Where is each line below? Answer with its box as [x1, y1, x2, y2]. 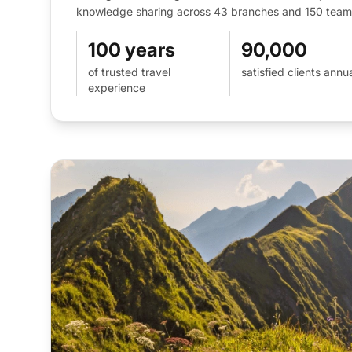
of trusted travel [88, 64, 170, 79]
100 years [88, 38, 175, 61]
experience [88, 80, 145, 94]
